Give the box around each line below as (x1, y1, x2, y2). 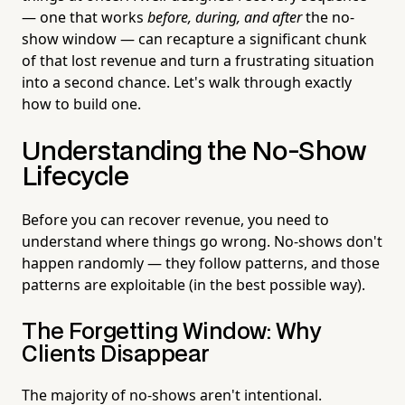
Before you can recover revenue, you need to (22, 209, 329, 230)
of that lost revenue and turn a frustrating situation (22, 50, 374, 71)
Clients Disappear (22, 344, 210, 365)
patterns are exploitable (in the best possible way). (22, 274, 365, 295)
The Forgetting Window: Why (22, 321, 322, 343)
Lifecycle (22, 165, 128, 190)
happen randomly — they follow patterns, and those (22, 252, 380, 273)
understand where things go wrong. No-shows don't (22, 231, 382, 251)
